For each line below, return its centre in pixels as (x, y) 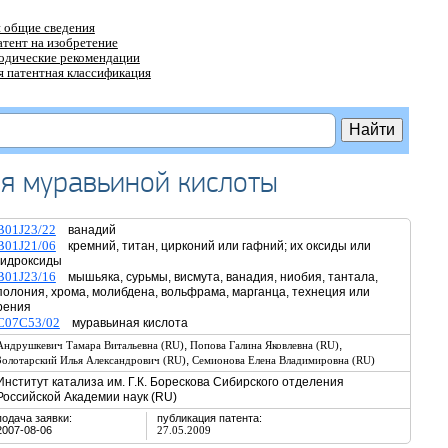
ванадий (85, 230)
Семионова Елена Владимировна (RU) (283, 360)
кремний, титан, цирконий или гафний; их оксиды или (213, 246)
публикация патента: (209, 418)
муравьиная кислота (129, 323)
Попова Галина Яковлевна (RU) (264, 345)
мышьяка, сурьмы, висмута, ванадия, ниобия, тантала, (216, 277)
